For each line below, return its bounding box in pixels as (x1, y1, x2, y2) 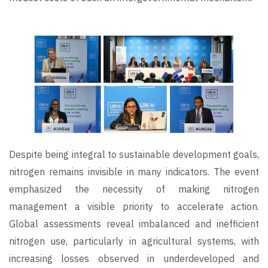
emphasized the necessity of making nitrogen (9, 183, 259, 196)
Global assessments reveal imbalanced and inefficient (9, 218, 259, 230)
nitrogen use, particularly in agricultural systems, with (9, 235, 259, 248)
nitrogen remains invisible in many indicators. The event (9, 166, 259, 178)
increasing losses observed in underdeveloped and (9, 252, 259, 265)
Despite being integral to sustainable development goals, (9, 148, 259, 161)
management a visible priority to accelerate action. (9, 200, 259, 213)
